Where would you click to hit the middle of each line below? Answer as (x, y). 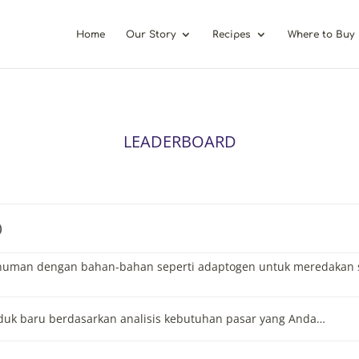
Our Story (151, 34)
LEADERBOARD (179, 141)
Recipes (232, 34)
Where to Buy (321, 34)
